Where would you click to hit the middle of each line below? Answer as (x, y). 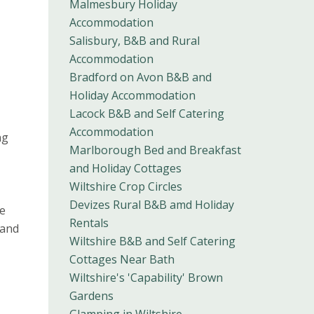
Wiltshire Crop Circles (125, 187)
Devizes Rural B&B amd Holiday (151, 205)
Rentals (89, 223)
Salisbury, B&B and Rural (134, 41)
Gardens (91, 296)
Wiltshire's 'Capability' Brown (146, 278)
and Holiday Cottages (125, 169)
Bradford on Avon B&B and (140, 77)
